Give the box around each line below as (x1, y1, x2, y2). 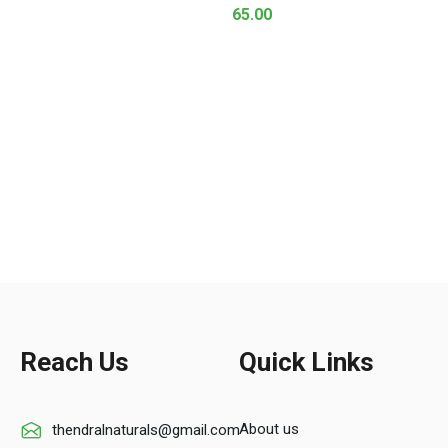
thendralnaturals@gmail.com (52, 421, 240, 440)
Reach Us (20, 347, 129, 378)
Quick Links (239, 347, 374, 378)
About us (239, 420, 299, 439)
